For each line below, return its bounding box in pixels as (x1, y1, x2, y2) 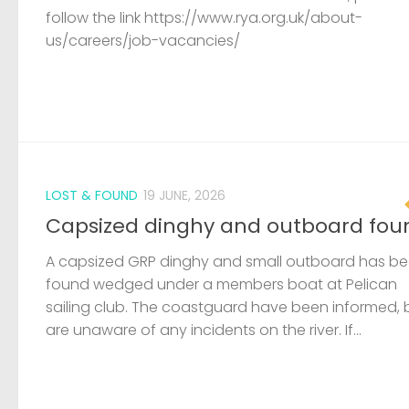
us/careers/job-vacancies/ (46, 30, 240, 52)
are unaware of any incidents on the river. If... (46, 319, 362, 341)
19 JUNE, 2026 (143, 186, 225, 205)
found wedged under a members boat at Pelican (46, 273, 397, 295)
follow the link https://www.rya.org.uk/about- (46, 7, 362, 29)
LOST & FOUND (46, 186, 138, 205)
